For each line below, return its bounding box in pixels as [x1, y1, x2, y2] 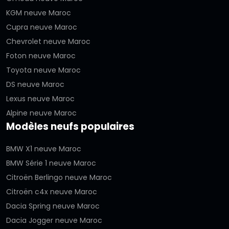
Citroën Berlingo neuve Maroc [6, 172, 112, 182]
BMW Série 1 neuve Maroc [6, 157, 96, 168]
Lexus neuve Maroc [6, 93, 75, 104]
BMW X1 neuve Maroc [6, 143, 81, 154]
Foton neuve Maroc [6, 50, 76, 61]
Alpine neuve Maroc [6, 107, 77, 118]
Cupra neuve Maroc [6, 21, 77, 32]
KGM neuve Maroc [6, 7, 71, 18]
